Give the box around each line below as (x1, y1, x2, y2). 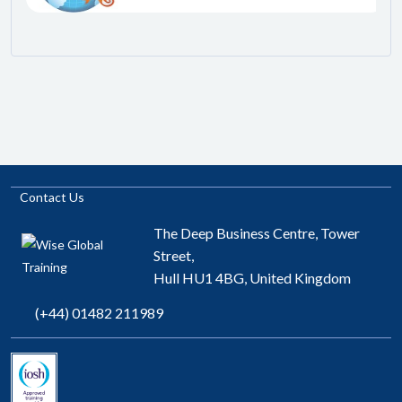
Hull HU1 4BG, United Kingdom (153, 269, 351, 287)
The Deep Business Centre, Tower (153, 224, 360, 242)
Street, (153, 247, 194, 265)
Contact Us (20, 189, 84, 205)
